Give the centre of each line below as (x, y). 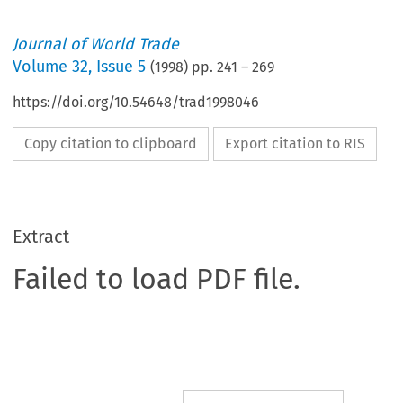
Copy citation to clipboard (111, 144)
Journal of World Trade (96, 45)
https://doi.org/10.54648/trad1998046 (136, 103)
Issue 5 (121, 67)
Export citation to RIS (296, 144)
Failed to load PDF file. (157, 279)
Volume (43, 67)
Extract (41, 237)
